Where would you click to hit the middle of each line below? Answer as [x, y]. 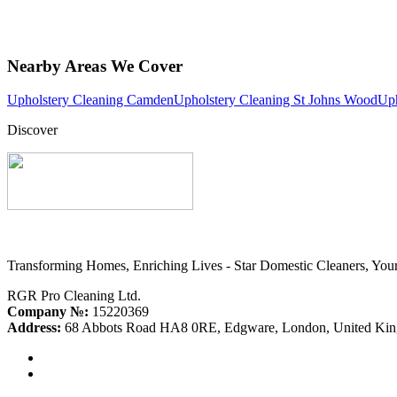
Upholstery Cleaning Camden [90, 100]
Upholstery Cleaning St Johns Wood [276, 100]
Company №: [48, 312]
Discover [32, 130]
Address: [34, 328]
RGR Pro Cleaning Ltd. [74, 296]
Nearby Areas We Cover [95, 66]
